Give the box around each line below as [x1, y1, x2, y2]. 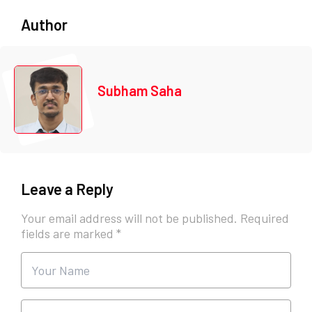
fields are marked [21, 225, 116, 241]
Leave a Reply [21, 179, 114, 198]
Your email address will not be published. [21, 210, 237, 226]
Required [240, 210, 289, 226]
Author [21, 15, 68, 33]
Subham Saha [97, 81, 182, 99]
